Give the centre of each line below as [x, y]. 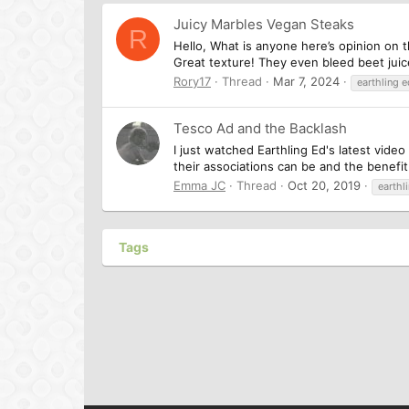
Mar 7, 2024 [306, 81]
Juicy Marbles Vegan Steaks [264, 25]
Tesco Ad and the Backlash [260, 129]
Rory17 [192, 81]
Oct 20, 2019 [324, 185]
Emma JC [199, 185]
